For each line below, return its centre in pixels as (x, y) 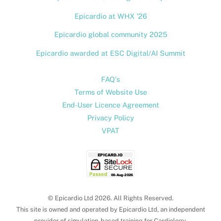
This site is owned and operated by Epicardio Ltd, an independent (110, 209)
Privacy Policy (110, 118)
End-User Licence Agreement (110, 105)
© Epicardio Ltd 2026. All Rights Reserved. (110, 198)
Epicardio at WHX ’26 (110, 16)
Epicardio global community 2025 (110, 35)
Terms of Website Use (110, 92)
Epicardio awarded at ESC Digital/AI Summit (110, 53)
